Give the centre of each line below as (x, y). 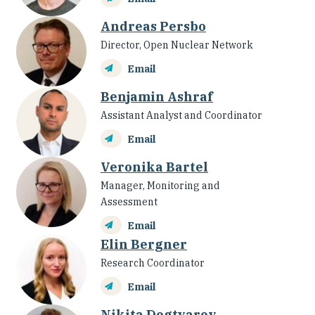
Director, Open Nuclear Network (177, 45)
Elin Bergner (144, 245)
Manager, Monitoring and (160, 186)
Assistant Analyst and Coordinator (181, 116)
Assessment (129, 202)
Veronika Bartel (154, 167)
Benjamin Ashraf (157, 97)
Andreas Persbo (153, 27)
